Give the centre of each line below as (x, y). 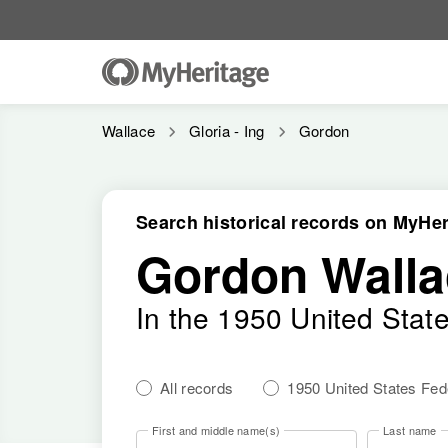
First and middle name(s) (216, 430)
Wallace (129, 130)
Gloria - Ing (227, 130)
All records (197, 387)
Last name (410, 430)
